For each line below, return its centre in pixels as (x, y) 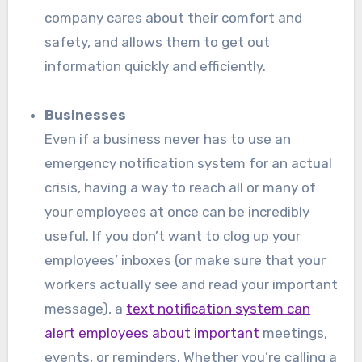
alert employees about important (152, 333)
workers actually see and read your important (192, 285)
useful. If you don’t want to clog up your (173, 236)
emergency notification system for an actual (189, 164)
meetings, (294, 333)
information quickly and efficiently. (156, 67)
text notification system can (219, 309)
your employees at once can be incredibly (177, 212)
